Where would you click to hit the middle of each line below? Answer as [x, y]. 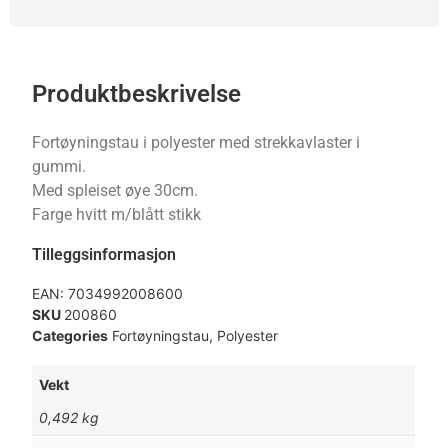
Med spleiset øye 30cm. [117, 190]
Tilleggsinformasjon [104, 254]
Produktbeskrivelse [137, 93]
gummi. [63, 166]
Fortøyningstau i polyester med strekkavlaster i [196, 142]
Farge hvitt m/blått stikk [117, 214]
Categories [70, 335]
